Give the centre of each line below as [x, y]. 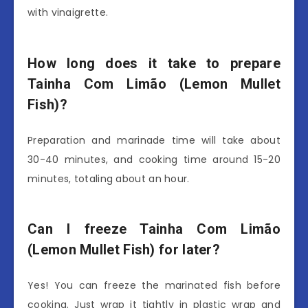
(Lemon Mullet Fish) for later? [124, 250]
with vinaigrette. [68, 13]
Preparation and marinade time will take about [154, 140]
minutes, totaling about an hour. [109, 178]
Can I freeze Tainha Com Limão [154, 229]
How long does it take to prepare [154, 64]
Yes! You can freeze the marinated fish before [154, 285]
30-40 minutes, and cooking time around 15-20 [154, 159]
